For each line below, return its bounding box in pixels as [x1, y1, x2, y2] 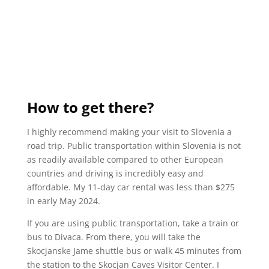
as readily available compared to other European [26, 153, 223, 165]
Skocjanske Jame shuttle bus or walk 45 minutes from [26, 244, 241, 256]
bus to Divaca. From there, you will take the [26, 231, 201, 243]
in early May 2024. [26, 195, 100, 207]
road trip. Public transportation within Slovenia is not [26, 139, 241, 151]
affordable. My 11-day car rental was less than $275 [26, 181, 235, 193]
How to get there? [26, 97, 154, 117]
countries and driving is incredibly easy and [26, 167, 204, 179]
